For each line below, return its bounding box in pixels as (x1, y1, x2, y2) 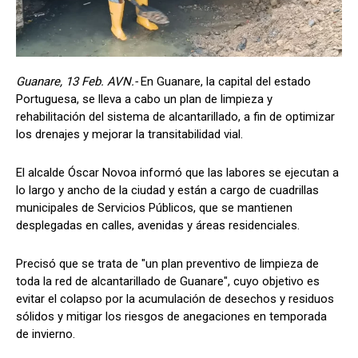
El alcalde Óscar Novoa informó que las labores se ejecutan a (16, 165, 339, 181)
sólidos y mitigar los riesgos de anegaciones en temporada (16, 309, 327, 324)
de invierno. (16, 327, 75, 342)
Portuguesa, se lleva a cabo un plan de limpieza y (16, 92, 272, 107)
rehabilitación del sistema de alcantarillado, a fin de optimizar (16, 109, 335, 125)
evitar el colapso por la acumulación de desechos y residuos (16, 292, 334, 307)
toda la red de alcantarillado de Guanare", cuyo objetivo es (16, 274, 320, 289)
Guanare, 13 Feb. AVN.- (16, 74, 141, 89)
